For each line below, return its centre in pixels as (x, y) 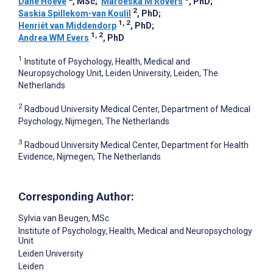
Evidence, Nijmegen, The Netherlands (90, 157)
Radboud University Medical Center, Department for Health (136, 145)
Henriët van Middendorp (67, 25)
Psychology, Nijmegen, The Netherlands (94, 121)
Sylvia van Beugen (53, 218)
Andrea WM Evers (54, 37)
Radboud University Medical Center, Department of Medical (137, 109)
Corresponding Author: (76, 197)
